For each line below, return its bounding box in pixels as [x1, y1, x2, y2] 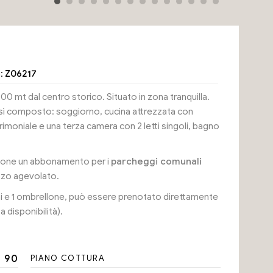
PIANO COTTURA [30, 253, 105, 263]
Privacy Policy [2, 11, 58, 22]
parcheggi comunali [110, 156, 202, 167]
